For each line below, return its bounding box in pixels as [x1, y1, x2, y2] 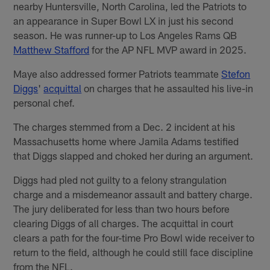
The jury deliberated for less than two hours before [13, 202, 230, 215]
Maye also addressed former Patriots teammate [13, 67, 222, 80]
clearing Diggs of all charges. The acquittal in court [13, 217, 234, 230]
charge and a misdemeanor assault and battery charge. [13, 188, 253, 201]
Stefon [221, 67, 251, 80]
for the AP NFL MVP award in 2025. [89, 43, 247, 56]
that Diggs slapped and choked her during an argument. [13, 149, 254, 162]
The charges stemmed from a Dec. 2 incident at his [13, 121, 236, 133]
